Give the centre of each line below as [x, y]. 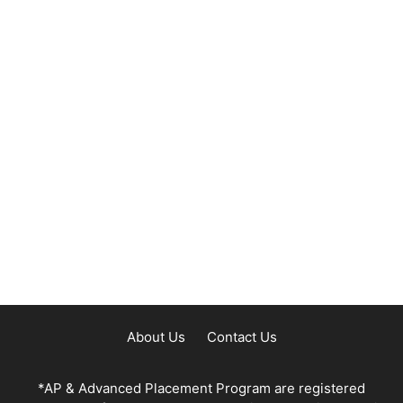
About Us [156, 337]
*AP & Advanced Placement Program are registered [201, 388]
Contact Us [242, 337]
